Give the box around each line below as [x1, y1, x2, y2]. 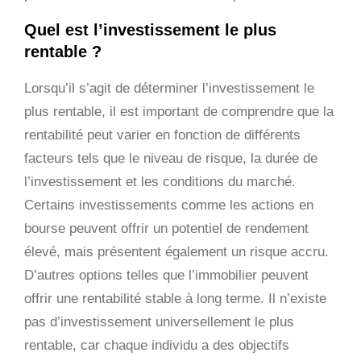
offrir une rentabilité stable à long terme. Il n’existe [24, 290, 326, 306]
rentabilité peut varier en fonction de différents [24, 127, 301, 143]
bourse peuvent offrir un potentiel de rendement [24, 220, 309, 236]
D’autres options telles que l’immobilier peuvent [24, 267, 309, 283]
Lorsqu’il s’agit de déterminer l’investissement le [24, 80, 314, 96]
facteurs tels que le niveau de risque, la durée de [24, 150, 317, 166]
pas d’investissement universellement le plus [24, 313, 294, 330]
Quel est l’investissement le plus [24, 20, 276, 39]
